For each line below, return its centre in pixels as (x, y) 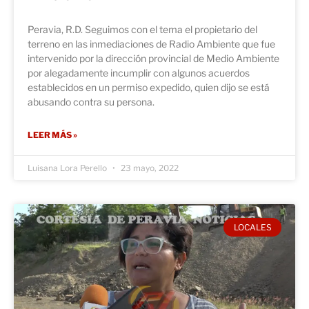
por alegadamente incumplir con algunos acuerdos (139, 73)
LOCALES (252, 227)
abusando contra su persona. (91, 102)
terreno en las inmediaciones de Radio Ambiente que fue (151, 44)
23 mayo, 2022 (149, 168)
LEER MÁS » (52, 135)
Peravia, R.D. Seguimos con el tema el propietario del (142, 30)
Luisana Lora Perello (68, 168)
